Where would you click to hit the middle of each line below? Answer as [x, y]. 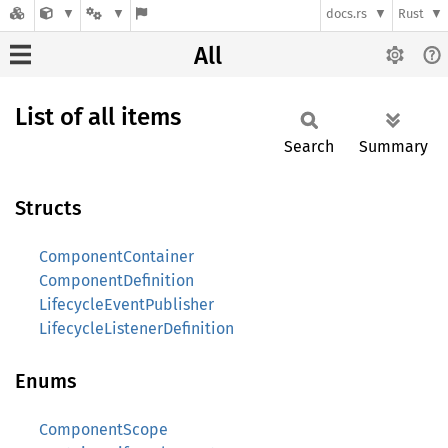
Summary [393, 146]
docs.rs [347, 14]
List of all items [98, 117]
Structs [48, 208]
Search [309, 146]
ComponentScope [103, 429]
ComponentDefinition [116, 280]
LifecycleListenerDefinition [136, 328]
